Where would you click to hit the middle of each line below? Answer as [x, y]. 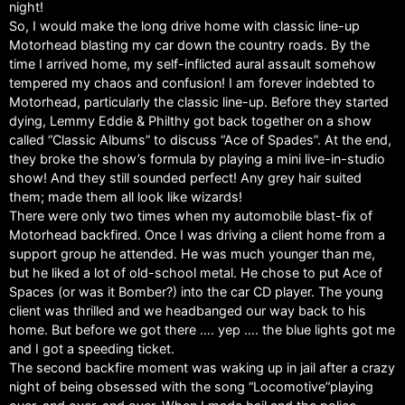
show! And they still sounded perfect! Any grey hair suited [185, 178]
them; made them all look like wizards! [126, 197]
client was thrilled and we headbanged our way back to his [188, 311]
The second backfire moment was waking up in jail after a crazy [202, 368]
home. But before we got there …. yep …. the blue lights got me [202, 330]
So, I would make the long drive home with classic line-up [184, 26]
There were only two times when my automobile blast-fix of [191, 216]
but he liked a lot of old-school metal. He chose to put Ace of [196, 273]
